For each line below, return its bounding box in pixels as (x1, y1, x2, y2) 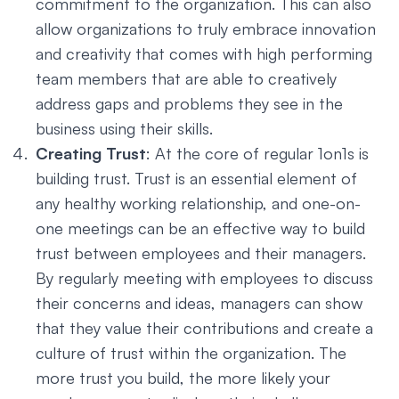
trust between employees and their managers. (36, 243, 366, 263)
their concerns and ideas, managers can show (36, 293, 362, 313)
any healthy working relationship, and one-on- (36, 193, 361, 213)
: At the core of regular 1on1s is (146, 143, 369, 163)
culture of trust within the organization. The (36, 343, 346, 362)
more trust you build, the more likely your (36, 368, 330, 387)
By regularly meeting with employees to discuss (36, 268, 373, 288)
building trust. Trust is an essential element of (36, 168, 357, 188)
